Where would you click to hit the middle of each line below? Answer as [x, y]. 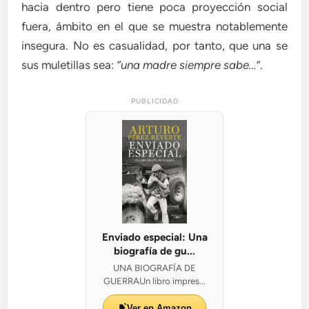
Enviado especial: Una [154, 237]
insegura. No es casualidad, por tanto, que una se [154, 45]
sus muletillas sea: [69, 64]
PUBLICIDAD [154, 101]
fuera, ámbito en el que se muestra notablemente [154, 26]
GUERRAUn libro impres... [154, 281]
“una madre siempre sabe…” [189, 64]
